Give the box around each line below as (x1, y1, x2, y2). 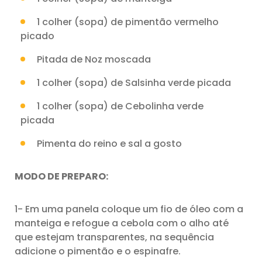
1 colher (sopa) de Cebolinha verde (37, 99, 204, 113)
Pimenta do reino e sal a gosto (37, 137, 182, 150)
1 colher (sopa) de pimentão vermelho (37, 15, 219, 29)
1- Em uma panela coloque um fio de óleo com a (15, 202, 243, 216)
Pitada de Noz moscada (37, 53, 151, 66)
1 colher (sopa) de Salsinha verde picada (37, 76, 231, 89)
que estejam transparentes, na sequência (15, 230, 214, 244)
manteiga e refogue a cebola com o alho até (15, 216, 229, 230)
